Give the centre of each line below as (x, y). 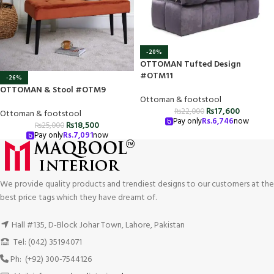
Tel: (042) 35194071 (47, 242)
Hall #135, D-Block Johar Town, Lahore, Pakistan (98, 225)
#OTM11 (157, 76)
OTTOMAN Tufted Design (191, 64)
